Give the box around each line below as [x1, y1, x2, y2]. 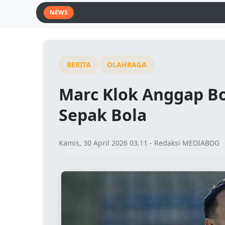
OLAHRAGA [107, 60, 147, 69]
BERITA [67, 60, 91, 69]
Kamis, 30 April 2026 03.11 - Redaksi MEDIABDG [59, 138, 219, 148]
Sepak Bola [59, 104, 147, 126]
